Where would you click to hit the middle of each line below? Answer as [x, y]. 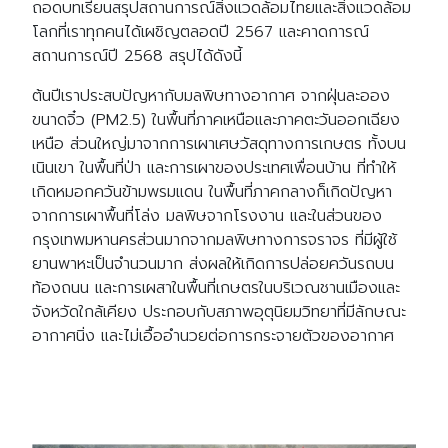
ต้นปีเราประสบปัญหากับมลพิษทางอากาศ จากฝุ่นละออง [211, 95]
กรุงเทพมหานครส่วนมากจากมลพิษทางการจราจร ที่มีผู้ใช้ [214, 239]
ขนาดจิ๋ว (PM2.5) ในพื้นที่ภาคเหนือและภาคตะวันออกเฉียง [216, 119]
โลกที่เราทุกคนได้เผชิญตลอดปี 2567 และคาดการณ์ [200, 31]
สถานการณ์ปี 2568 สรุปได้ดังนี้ [137, 55]
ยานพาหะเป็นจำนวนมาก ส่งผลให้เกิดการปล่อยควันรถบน [213, 263]
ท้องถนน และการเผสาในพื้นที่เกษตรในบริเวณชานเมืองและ [216, 287]
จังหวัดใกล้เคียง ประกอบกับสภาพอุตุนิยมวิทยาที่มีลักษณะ [219, 311]
